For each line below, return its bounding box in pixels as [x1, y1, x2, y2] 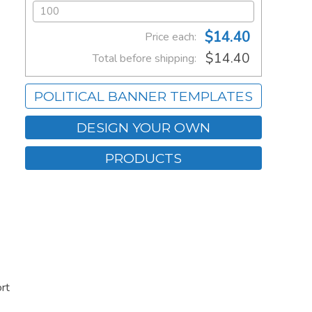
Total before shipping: [93, 51, 196, 67]
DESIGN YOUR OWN [77, 119, 210, 136]
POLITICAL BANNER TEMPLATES [34, 88, 253, 105]
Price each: [145, 29, 196, 45]
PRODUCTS [105, 150, 182, 167]
